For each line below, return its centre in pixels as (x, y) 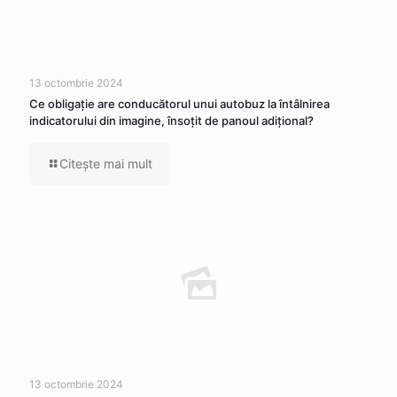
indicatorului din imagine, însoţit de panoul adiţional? (171, 120)
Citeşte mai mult (106, 163)
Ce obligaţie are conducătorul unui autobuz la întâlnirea (179, 103)
